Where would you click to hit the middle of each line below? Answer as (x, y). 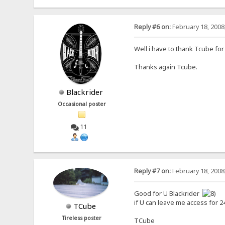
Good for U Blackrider (168, 194)
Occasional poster (82, 104)
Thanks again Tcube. (165, 67)
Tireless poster (82, 218)
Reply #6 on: (152, 27)
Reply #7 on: (152, 171)
